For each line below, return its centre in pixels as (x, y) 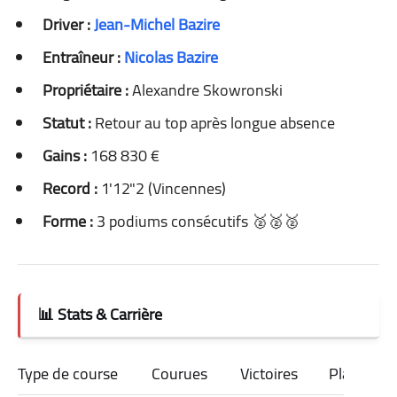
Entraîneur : (82, 57)
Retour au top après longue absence (213, 122)
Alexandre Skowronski (206, 90)
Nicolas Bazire (171, 57)
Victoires (269, 373)
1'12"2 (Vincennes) (162, 188)
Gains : (65, 155)
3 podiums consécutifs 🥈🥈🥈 (196, 221)
